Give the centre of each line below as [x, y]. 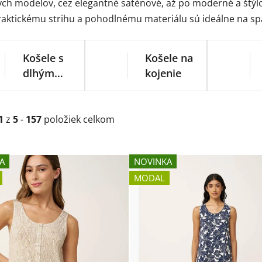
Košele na [169, 58]
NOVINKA [153, 161]
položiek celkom [78, 120]
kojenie [163, 73]
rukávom [45, 88]
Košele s [43, 58]
